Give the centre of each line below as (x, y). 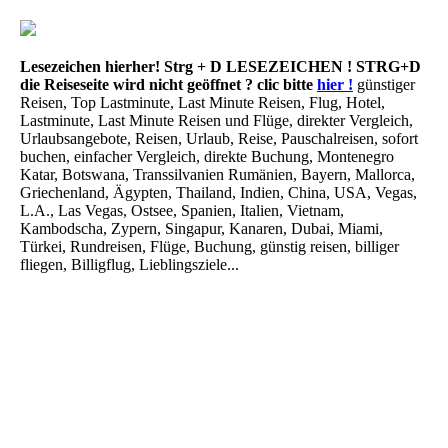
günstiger (384, 84)
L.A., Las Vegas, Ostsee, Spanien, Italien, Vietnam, (182, 210)
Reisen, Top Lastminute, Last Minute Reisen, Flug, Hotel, (202, 102)
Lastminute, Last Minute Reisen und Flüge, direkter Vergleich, (216, 120)
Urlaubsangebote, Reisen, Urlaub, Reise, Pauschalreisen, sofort (219, 138)
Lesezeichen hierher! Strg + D (123, 66)
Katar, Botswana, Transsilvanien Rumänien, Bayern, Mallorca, (217, 174)
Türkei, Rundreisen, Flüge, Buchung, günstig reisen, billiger (209, 246)
